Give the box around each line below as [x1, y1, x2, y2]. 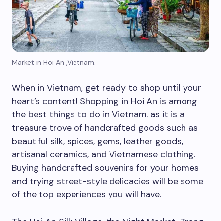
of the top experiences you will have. [12, 188, 161, 201]
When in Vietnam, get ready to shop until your [12, 82, 201, 94]
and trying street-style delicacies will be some [12, 175, 203, 187]
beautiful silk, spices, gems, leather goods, [12, 135, 183, 147]
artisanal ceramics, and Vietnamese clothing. [12, 148, 195, 161]
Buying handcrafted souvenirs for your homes [12, 162, 199, 174]
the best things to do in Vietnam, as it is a [12, 109, 184, 121]
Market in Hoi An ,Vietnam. [12, 58, 96, 67]
